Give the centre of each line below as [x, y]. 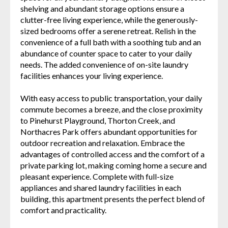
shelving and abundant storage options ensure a [102, 8]
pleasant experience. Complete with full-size [97, 176]
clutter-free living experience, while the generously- [109, 19]
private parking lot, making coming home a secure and [113, 165]
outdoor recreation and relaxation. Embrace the [103, 142]
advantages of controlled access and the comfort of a [112, 154]
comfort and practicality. [63, 210]
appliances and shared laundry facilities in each [101, 187]
